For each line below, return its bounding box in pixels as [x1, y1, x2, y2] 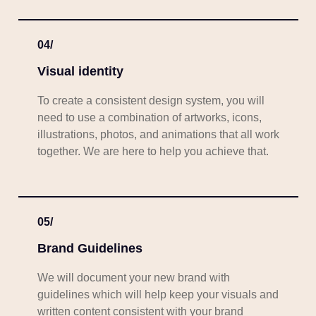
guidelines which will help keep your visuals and [37, 288, 279, 301]
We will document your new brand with [37, 272, 230, 284]
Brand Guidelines [37, 241, 142, 256]
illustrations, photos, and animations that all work [37, 128, 279, 141]
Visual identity [37, 64, 123, 79]
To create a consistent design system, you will [37, 95, 267, 107]
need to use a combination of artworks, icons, [37, 111, 262, 124]
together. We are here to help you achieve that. [37, 145, 269, 158]
